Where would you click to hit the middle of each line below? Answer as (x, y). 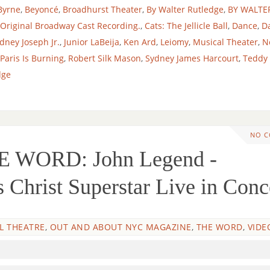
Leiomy (174, 42)
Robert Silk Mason (105, 58)
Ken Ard (140, 42)
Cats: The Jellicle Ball (186, 26)
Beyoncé (42, 10)
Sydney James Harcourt (192, 58)
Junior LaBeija (92, 42)
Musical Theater (225, 42)
